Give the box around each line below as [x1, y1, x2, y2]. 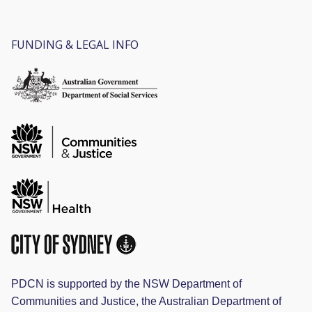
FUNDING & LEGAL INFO [11, 36, 139, 52]
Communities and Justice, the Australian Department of [11, 295, 281, 308]
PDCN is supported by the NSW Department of [11, 278, 242, 290]
